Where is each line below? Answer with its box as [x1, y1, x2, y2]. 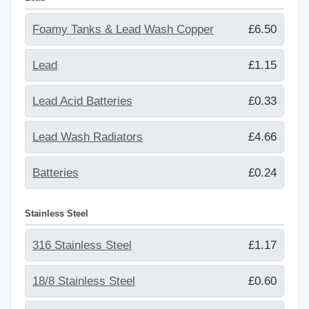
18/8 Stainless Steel [32, 274, 135, 288]
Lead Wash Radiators [32, 130, 143, 143]
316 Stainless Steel [32, 238, 132, 252]
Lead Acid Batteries [32, 94, 132, 108]
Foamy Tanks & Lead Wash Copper [32, 22, 214, 36]
